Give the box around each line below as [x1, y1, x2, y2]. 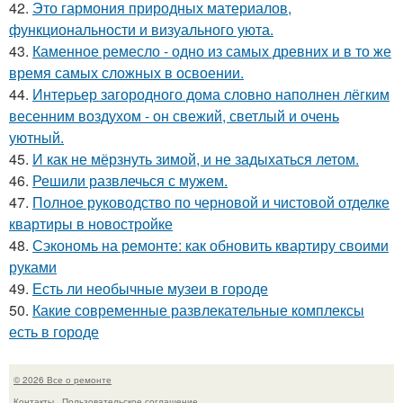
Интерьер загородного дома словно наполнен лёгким [32, 84, 390, 105]
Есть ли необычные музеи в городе [32, 278, 268, 300]
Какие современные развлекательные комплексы [32, 300, 364, 321]
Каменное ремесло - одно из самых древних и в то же [32, 40, 391, 62]
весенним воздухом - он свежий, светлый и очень [9, 105, 339, 127]
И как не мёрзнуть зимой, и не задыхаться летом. [32, 148, 359, 170]
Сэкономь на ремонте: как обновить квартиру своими [32, 235, 389, 256]
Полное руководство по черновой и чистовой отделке [32, 192, 390, 213]
